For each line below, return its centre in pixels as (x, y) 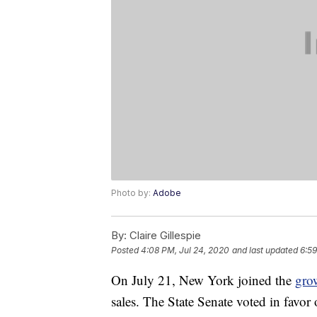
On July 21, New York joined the (203, 280)
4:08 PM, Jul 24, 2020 (185, 250)
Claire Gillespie (164, 236)
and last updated (265, 250)
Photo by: (132, 193)
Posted (126, 250)
